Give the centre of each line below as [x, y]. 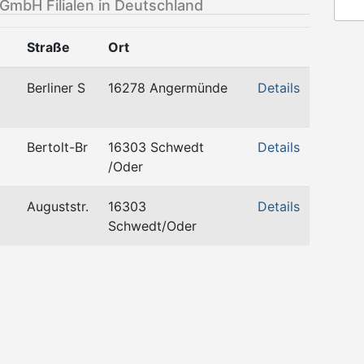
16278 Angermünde [168, 88]
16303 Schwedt [156, 147]
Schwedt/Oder [152, 226]
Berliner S [56, 88]
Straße [48, 47]
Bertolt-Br [57, 147]
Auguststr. [58, 206]
